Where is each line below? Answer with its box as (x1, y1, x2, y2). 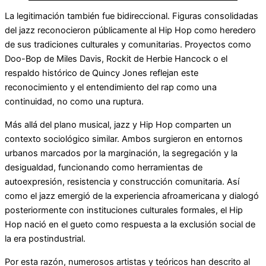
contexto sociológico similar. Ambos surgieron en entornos (5, 133, 243, 144)
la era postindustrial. (5, 233, 85, 244)
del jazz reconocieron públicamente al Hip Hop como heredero (5, 25, 256, 36)
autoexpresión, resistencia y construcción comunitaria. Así (5, 176, 239, 187)
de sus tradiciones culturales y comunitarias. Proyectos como (5, 39, 251, 50)
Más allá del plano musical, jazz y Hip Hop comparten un (5, 119, 232, 130)
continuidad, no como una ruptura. (5, 96, 144, 107)
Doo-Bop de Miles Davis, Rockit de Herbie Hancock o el (5, 53, 227, 65)
